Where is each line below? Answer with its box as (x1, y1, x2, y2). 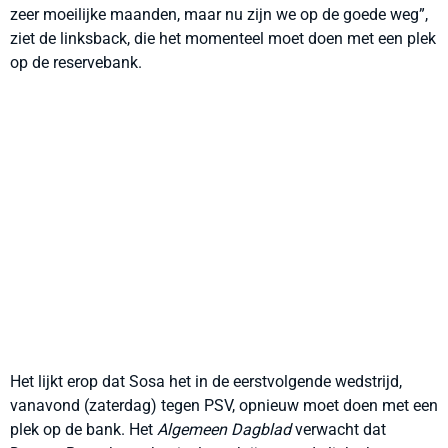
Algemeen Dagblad (157, 420, 291, 439)
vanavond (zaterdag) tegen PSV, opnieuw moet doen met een (10, 396, 438, 415)
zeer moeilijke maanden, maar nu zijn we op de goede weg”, (10, 5, 428, 24)
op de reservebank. (10, 53, 142, 72)
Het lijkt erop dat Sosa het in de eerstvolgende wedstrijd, (10, 372, 402, 391)
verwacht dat (291, 420, 386, 439)
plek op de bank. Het (10, 420, 157, 439)
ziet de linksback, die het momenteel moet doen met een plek (10, 29, 436, 48)
